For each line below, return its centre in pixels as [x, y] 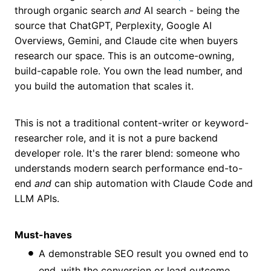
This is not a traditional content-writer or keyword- [132, 122]
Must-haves [43, 234]
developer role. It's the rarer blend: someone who [127, 153]
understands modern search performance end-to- [129, 168]
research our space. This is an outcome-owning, [124, 56]
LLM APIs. [37, 198]
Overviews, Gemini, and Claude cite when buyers [126, 41]
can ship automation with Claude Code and [152, 183]
